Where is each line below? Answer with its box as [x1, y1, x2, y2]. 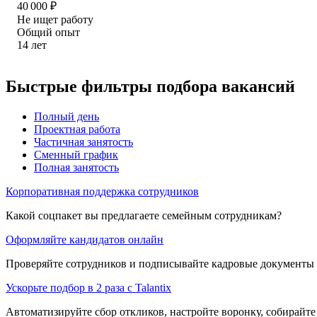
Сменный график [34, 148, 118, 161]
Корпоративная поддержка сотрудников [6, 185, 199, 197]
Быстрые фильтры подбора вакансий [6, 76, 295, 96]
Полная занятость [34, 161, 119, 173]
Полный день [34, 110, 99, 122]
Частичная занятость [34, 135, 133, 148]
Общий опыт [17, 25, 80, 38]
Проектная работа [34, 122, 120, 135]
